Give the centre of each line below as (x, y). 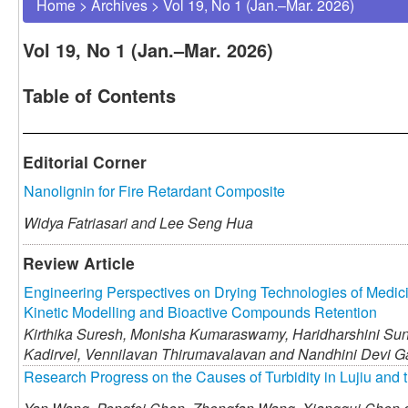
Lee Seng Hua (206, 223)
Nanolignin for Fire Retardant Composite (154, 191)
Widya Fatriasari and (92, 223)
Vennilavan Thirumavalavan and (189, 354)
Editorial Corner (85, 162)
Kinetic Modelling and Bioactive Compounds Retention (200, 312)
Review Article (79, 263)
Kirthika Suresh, (75, 334)
